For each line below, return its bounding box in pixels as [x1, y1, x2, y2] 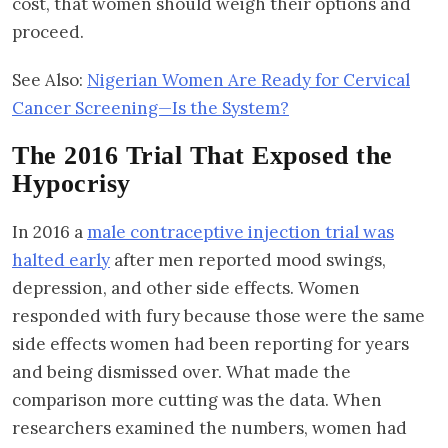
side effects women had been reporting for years [12, 332, 409, 355]
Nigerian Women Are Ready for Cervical [87, 68, 410, 91]
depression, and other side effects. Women [12, 276, 360, 299]
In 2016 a [12, 220, 87, 243]
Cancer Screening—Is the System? [12, 96, 289, 119]
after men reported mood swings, [110, 248, 386, 271]
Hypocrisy [12, 168, 138, 198]
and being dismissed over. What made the [12, 360, 351, 383]
